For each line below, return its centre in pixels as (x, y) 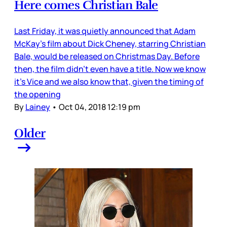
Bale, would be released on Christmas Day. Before (107, 56)
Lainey (38, 107)
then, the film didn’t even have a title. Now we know (110, 69)
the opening (37, 94)
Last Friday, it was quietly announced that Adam (105, 31)
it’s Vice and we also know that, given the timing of (109, 81)
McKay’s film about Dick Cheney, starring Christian (110, 43)
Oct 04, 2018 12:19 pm (100, 107)
